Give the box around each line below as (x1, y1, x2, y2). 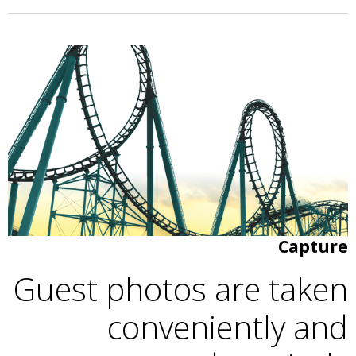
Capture (278, 234, 348, 257)
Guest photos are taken (14, 266, 348, 311)
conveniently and (107, 304, 348, 349)
